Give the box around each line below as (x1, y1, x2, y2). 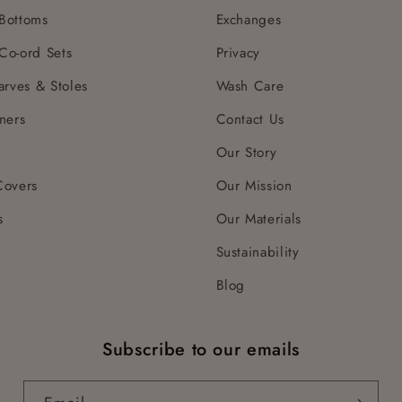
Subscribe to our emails (101, 336, 301, 363)
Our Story (215, 142, 277, 162)
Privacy (215, 42, 261, 63)
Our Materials (215, 208, 302, 229)
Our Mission (215, 175, 293, 196)
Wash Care (215, 75, 284, 96)
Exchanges (215, 9, 282, 30)
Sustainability (215, 241, 300, 262)
